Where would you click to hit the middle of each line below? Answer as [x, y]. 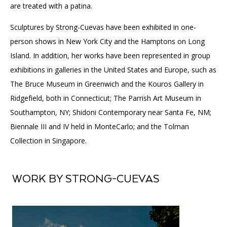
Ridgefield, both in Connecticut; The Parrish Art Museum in [106, 98]
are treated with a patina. [51, 6]
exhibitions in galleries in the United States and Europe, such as [113, 70]
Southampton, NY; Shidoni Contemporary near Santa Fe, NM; [111, 112]
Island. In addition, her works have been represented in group [110, 55]
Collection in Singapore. [48, 141]
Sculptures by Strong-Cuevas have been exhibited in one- [103, 27]
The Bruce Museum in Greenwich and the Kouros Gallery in [107, 84]
